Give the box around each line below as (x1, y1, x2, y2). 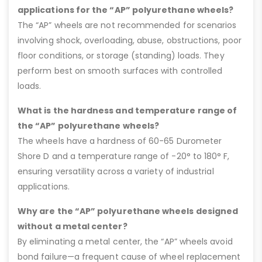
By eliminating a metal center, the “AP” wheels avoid (18, 236, 233, 248)
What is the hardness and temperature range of (18, 105, 237, 117)
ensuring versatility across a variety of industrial (18, 166, 214, 178)
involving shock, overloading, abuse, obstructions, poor (18, 35, 242, 47)
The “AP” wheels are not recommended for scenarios (18, 19, 237, 32)
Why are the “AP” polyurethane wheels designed (18, 205, 239, 218)
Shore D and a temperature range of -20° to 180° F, (18, 150, 230, 163)
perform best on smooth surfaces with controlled (18, 65, 223, 77)
